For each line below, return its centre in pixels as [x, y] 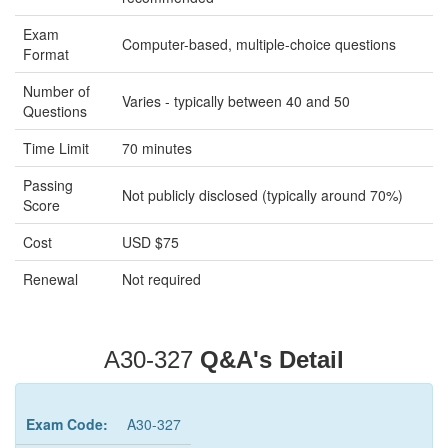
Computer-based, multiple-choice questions [259, 44]
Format [46, 54]
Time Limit [56, 148]
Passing [48, 185]
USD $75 [150, 242]
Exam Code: [67, 424]
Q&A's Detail [272, 359]
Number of [56, 91]
